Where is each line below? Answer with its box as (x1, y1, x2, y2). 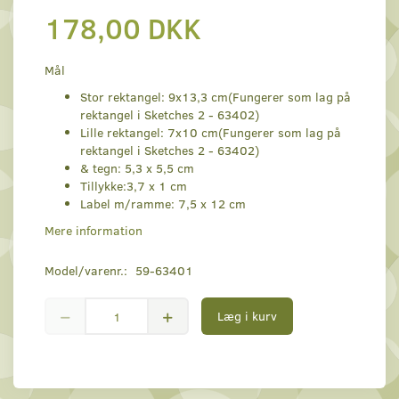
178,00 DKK (45, 8, 201, 48)
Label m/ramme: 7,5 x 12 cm (80, 195, 246, 213)
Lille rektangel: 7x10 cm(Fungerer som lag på (80, 124, 341, 142)
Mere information (45, 222, 142, 240)
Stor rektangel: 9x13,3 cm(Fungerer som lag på (80, 88, 351, 106)
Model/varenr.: (45, 262, 131, 280)
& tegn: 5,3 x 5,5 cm (80, 159, 194, 177)
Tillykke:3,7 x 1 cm (80, 177, 187, 195)
